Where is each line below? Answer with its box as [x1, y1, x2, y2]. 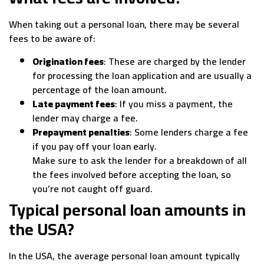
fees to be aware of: [9, 29, 95, 48]
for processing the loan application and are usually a [32, 66, 252, 84]
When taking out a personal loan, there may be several [9, 15, 239, 34]
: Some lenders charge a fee [130, 123, 248, 141]
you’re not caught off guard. [32, 179, 153, 197]
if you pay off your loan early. [32, 137, 157, 155]
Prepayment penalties [32, 123, 130, 141]
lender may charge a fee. [32, 108, 138, 127]
